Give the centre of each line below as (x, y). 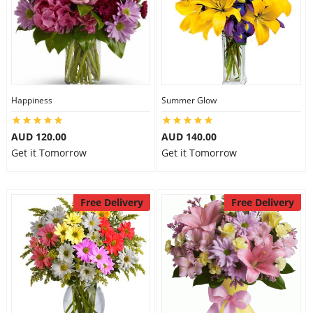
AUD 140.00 (189, 137)
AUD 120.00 (38, 137)
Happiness (31, 100)
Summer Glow (189, 100)
